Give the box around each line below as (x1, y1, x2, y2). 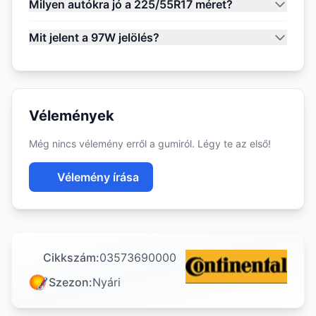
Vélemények (29, 107, 114, 124)
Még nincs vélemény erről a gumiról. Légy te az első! (29, 138, 271, 150)
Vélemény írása (57, 170, 139, 184)
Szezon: (49, 275, 92, 289)
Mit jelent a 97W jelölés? (29, 30, 159, 44)
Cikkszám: (43, 250, 99, 265)
